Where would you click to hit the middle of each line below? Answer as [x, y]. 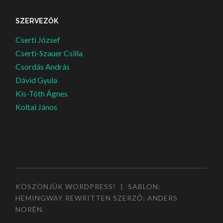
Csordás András [43, 67]
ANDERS [163, 198]
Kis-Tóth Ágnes [42, 94]
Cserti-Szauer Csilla [49, 53]
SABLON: [145, 186]
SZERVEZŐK [37, 21]
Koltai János [37, 107]
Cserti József [38, 40]
